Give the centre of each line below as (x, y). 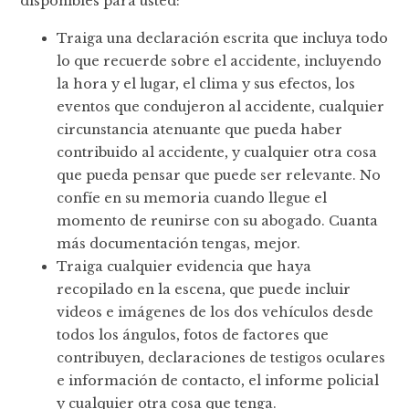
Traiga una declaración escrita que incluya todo (223, 38)
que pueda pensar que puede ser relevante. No (219, 175)
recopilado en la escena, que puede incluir (204, 289)
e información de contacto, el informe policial (218, 380)
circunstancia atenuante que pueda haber (200, 129)
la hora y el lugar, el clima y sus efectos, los (206, 84)
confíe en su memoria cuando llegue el (192, 198)
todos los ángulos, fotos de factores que (193, 335)
